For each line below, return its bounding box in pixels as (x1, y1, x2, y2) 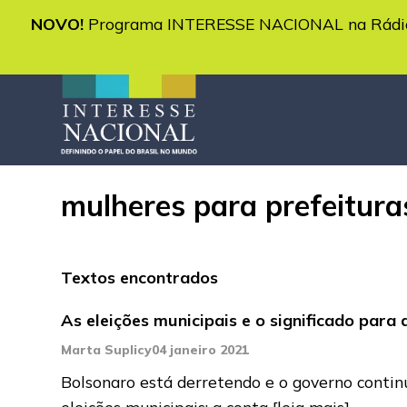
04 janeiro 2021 (152, 341, 250, 358)
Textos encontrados (61, 266, 219, 288)
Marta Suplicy (61, 341, 153, 358)
